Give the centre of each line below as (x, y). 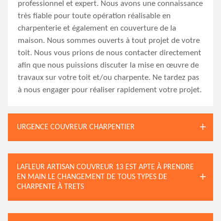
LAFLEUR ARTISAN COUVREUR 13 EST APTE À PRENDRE (105, 167)
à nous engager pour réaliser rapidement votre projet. (110, 90)
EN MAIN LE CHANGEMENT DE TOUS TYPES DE (92, 177)
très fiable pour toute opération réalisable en (94, 16)
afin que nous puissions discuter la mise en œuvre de (108, 65)
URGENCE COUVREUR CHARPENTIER (76, 127)
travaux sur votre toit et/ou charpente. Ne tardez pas (109, 78)
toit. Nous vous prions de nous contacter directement (110, 53)
